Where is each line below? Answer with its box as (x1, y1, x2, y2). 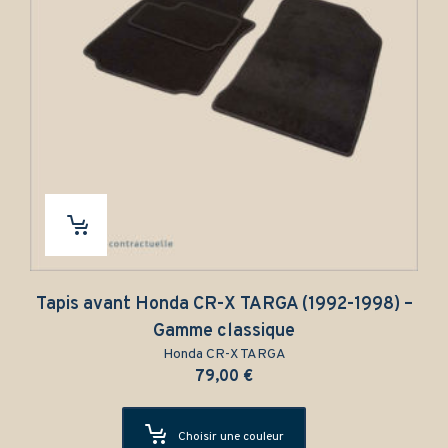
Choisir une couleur (178, 429, 284, 446)
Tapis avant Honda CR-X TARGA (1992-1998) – (35, 293, 413, 317)
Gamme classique (153, 320, 295, 344)
